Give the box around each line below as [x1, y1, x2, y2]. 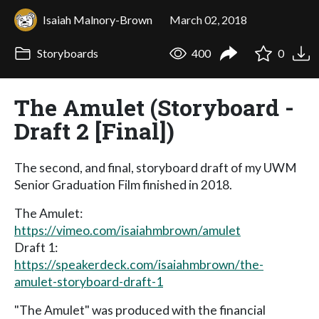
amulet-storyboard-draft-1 [14, 273, 163, 289]
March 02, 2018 [169, 12, 247, 26]
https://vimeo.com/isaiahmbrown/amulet [14, 222, 241, 238]
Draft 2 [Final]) [14, 115, 174, 146]
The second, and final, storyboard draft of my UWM [14, 159, 297, 175]
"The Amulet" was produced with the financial [14, 302, 266, 318]
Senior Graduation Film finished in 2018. [14, 177, 232, 192]
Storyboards [34, 46, 98, 61]
